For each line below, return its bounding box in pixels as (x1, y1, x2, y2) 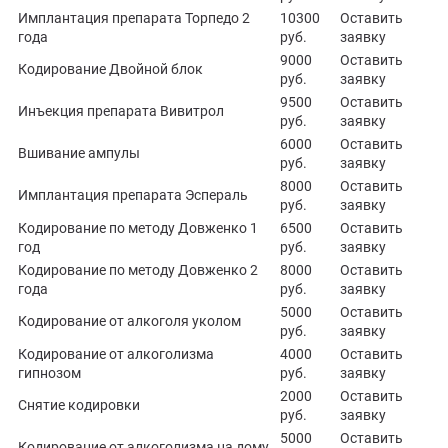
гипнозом (18, 365, 81, 381)
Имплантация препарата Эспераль (18, 187, 248, 203)
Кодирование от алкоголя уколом (18, 313, 241, 329)
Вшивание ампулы (18, 145, 140, 161)
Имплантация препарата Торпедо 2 (18, 10, 250, 26)
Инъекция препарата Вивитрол (18, 103, 224, 119)
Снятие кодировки (18, 397, 140, 413)
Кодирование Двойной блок (18, 61, 203, 77)
